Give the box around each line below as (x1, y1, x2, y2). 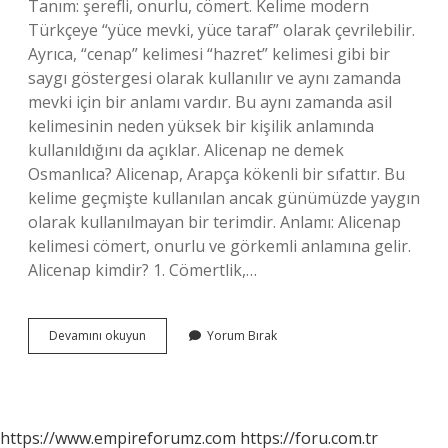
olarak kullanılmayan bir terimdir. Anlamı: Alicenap (28, 211, 401, 233)
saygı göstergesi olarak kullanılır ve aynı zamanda (28, 67, 401, 89)
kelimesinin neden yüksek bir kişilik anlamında (28, 115, 374, 137)
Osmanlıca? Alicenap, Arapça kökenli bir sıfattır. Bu (28, 163, 405, 185)
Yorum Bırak (207, 327, 277, 344)
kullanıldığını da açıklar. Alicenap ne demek (28, 139, 344, 161)
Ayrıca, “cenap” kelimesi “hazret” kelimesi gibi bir (28, 43, 390, 65)
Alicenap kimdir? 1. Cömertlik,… (28, 259, 257, 281)
